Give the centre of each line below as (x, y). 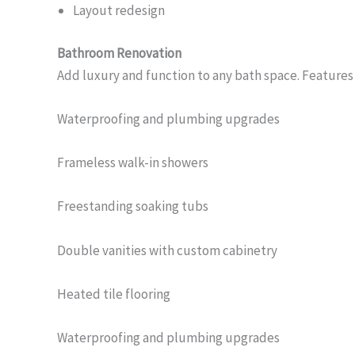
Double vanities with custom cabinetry (167, 250)
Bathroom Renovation (119, 53)
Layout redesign (119, 11)
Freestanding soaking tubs (133, 206)
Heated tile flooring (114, 294)
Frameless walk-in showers (133, 163)
